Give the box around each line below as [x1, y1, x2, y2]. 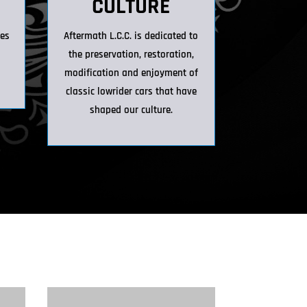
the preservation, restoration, [68, 47, 194, 61]
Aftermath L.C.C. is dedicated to [64, 29, 199, 42]
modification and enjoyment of [64, 66, 198, 79]
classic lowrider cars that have [65, 84, 197, 98]
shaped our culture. [89, 103, 173, 116]
